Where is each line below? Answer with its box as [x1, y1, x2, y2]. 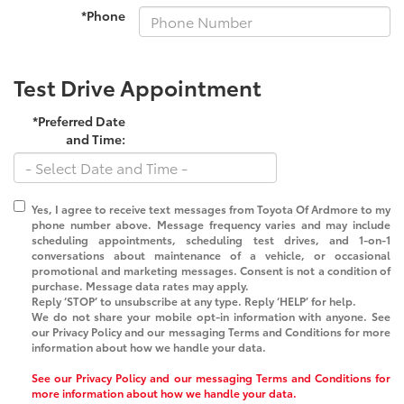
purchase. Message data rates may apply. [32, 277, 249, 293]
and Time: [66, 129, 126, 148]
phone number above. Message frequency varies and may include [32, 216, 390, 232]
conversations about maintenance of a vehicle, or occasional [32, 246, 390, 262]
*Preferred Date [32, 111, 126, 130]
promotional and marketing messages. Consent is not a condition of [32, 262, 390, 278]
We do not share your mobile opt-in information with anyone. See [32, 308, 390, 324]
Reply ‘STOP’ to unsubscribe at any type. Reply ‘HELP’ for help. [32, 292, 356, 308]
